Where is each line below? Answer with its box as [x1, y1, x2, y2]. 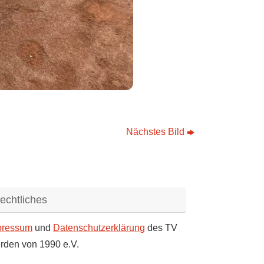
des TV [145, 223, 178, 233]
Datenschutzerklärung [53, 223, 146, 233]
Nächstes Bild [126, 127, 184, 137]
